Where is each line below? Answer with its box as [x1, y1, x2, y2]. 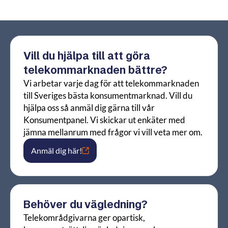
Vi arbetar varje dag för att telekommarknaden [23, 78, 199, 89]
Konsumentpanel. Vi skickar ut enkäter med [23, 115, 185, 125]
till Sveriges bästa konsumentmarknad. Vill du [23, 91, 192, 101]
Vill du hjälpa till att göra [23, 49, 150, 63]
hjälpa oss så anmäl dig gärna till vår [23, 103, 155, 113]
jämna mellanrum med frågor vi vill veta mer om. [23, 127, 203, 137]
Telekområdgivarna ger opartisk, [23, 213, 145, 223]
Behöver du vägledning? [23, 197, 148, 211]
